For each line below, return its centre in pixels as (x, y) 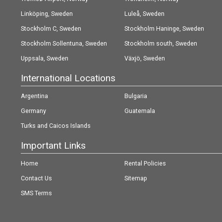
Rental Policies (145, 163)
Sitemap (136, 178)
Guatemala (140, 111)
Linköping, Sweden (47, 14)
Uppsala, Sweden (45, 58)
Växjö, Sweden (145, 58)
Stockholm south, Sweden (161, 43)
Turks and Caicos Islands (56, 126)
